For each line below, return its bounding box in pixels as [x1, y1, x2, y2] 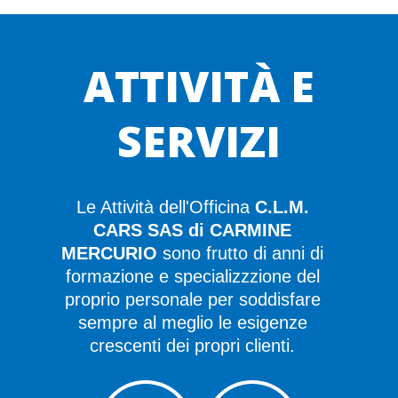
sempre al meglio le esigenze [77, 312, 307, 332]
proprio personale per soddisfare [64, 289, 321, 309]
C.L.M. [254, 196, 309, 217]
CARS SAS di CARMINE [93, 219, 291, 240]
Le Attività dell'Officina [76, 196, 255, 217]
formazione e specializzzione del [65, 266, 320, 286]
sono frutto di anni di [157, 243, 323, 263]
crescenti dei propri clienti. [90, 335, 295, 355]
